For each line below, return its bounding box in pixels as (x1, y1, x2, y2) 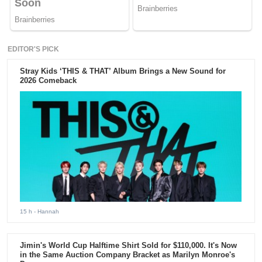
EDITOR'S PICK (8, 45, 60, 54)
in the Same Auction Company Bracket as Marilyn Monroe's (20, 250, 236, 260)
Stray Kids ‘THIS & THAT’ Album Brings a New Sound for (20, 67, 226, 76)
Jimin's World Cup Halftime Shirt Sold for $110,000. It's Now (20, 241, 237, 250)
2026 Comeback (20, 76, 77, 85)
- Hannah (32, 208, 60, 215)
